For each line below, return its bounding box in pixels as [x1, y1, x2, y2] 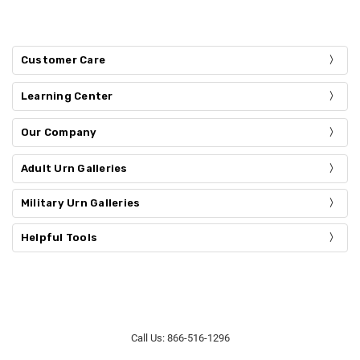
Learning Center [20, 89, 113, 102]
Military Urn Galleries [20, 196, 141, 209]
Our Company [20, 125, 97, 138]
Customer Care [20, 53, 106, 66]
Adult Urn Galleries [20, 162, 128, 174]
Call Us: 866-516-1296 [130, 332, 230, 345]
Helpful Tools [20, 231, 98, 243]
